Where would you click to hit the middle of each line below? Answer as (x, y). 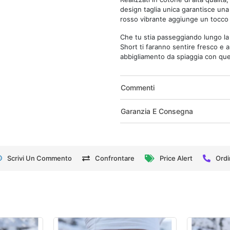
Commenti (138, 88)
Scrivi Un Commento (39, 158)
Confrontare (114, 158)
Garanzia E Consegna (157, 111)
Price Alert (176, 158)
